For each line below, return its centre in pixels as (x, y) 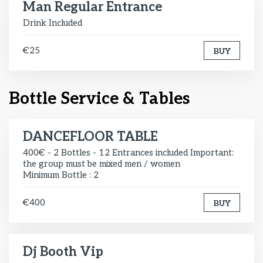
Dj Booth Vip (63, 252)
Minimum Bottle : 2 (61, 175)
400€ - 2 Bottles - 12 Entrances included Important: (128, 153)
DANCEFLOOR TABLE (90, 137)
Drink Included (53, 23)
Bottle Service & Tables (99, 99)
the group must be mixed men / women (102, 164)
